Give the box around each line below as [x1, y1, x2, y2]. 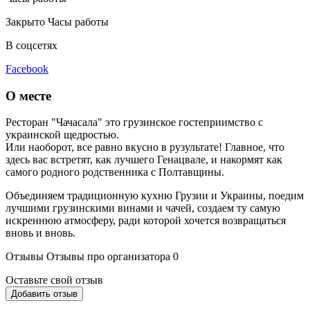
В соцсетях [6, 39, 57, 51]
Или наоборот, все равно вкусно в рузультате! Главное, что [6, 141, 284, 154]
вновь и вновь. [6, 227, 75, 239]
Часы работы [48, 15, 109, 28]
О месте [6, 88, 51, 103]
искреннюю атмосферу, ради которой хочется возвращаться [6, 215, 286, 227]
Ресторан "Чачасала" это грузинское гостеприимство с [6, 116, 263, 129]
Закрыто [6, 15, 48, 28]
